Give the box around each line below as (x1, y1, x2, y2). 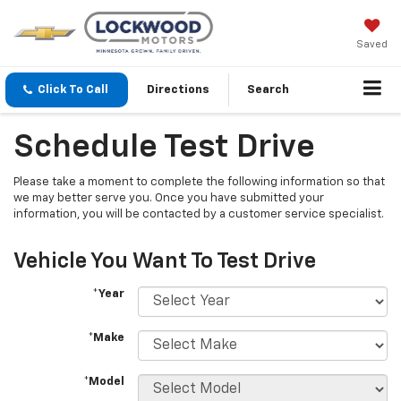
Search (247, 84, 289, 97)
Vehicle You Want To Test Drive (13, 251, 316, 273)
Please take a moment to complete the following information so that (13, 176, 385, 189)
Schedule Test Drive (13, 132, 315, 165)
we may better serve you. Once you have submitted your (13, 192, 324, 205)
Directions (147, 84, 209, 97)
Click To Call (38, 84, 108, 97)
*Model (83, 376, 125, 388)
